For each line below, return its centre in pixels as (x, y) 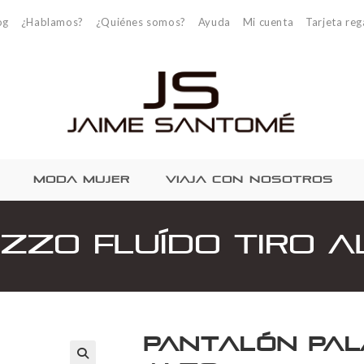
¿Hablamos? (52, 22)
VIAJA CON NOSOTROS (249, 180)
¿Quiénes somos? (141, 22)
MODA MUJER (82, 180)
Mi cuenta (268, 22)
